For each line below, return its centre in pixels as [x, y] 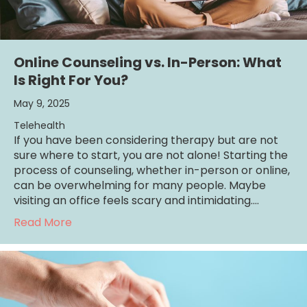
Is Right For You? [71, 80]
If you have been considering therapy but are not [146, 140]
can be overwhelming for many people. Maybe [140, 185]
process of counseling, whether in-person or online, [152, 170]
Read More [43, 222]
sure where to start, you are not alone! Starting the [151, 155]
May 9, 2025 [42, 103]
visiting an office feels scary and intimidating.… [136, 200]
